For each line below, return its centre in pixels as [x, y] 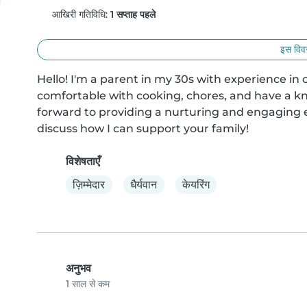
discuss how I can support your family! [143, 128]
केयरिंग [196, 184]
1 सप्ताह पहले [133, 14]
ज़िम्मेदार [89, 184]
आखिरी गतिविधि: [79, 14]
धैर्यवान [144, 184]
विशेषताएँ [83, 161]
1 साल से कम [88, 284]
